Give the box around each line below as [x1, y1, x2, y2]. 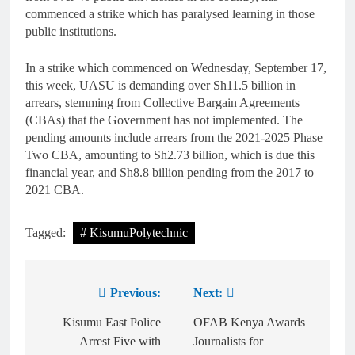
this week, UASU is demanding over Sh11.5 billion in [25, 78, 296, 92]
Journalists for [193, 334, 263, 348]
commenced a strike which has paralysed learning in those [25, 6, 315, 21]
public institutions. [25, 24, 116, 38]
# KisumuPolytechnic [80, 225, 188, 239]
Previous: [110, 285, 161, 300]
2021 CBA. [25, 182, 84, 197]
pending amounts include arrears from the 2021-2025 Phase [25, 130, 323, 144]
